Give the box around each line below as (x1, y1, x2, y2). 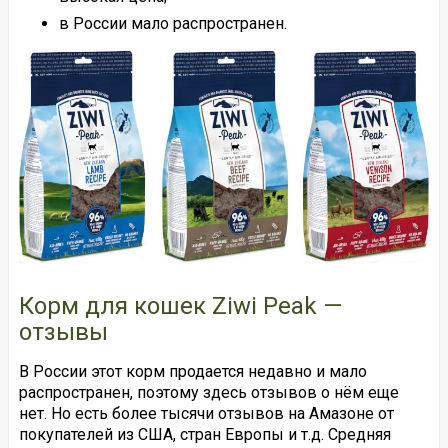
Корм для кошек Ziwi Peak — (18, 291, 342, 320)
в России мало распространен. (58, 13, 287, 33)
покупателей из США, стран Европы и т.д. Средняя (18, 424, 391, 444)
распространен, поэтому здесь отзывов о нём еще (18, 382, 399, 402)
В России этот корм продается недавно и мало (18, 361, 367, 381)
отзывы (18, 317, 108, 346)
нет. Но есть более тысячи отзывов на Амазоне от (18, 403, 394, 423)
